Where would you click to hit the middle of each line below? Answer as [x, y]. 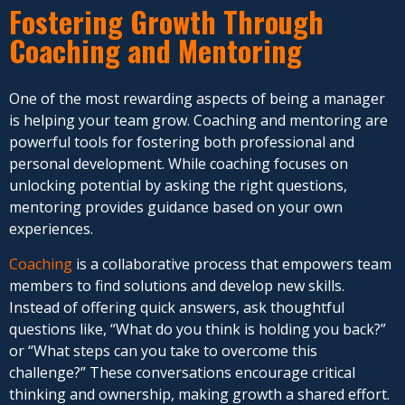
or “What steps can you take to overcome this [163, 350]
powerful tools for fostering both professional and [182, 142]
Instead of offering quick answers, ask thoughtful [177, 307]
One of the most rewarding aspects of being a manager [197, 99]
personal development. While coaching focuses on [179, 164]
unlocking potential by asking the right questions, [178, 186]
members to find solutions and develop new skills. [177, 285]
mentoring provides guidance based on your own [176, 207]
